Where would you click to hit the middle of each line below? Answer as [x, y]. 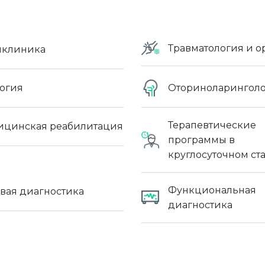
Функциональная [212, 190]
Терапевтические [212, 125]
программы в [201, 140]
